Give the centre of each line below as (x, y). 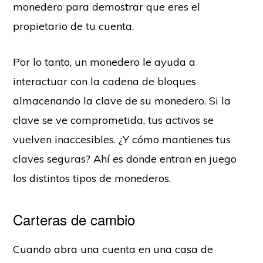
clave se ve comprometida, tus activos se (114, 120)
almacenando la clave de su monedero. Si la (122, 101)
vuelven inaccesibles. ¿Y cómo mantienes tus (122, 140)
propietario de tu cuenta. (74, 26)
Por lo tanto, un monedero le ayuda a (104, 62)
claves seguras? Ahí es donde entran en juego (125, 159)
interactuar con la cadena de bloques (105, 82)
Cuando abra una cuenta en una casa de (113, 249)
